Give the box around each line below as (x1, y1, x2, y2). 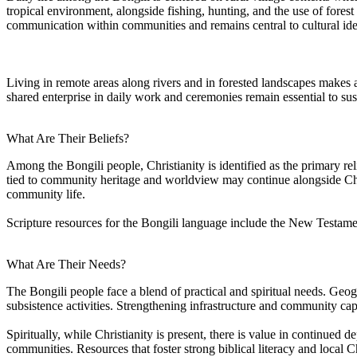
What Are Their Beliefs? (6, 131, 129, 145)
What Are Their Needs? (6, 257, 126, 271)
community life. (6, 186, 85, 201)
